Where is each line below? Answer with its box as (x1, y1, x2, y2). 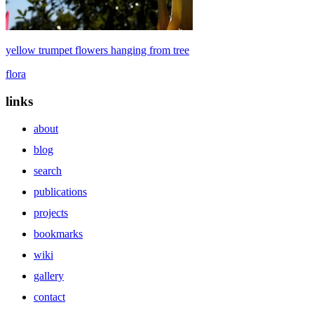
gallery (34, 269, 64, 282)
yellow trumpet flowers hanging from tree (6, 44, 189, 57)
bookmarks (34, 227, 83, 240)
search (34, 164, 62, 177)
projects (34, 206, 68, 219)
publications (34, 185, 87, 198)
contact (34, 290, 65, 303)
